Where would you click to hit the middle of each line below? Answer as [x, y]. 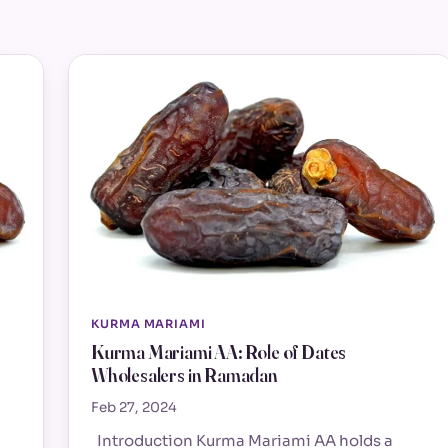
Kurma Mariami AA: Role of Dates [219, 352]
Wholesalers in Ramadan [184, 375]
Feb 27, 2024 [134, 408]
